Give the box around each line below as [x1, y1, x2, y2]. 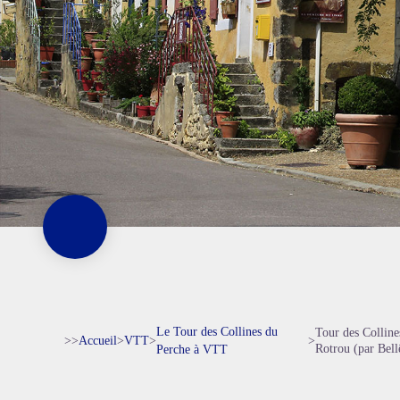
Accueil [79, 334, 117, 347]
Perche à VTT [156, 343, 228, 356]
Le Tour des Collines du [156, 325, 278, 338]
